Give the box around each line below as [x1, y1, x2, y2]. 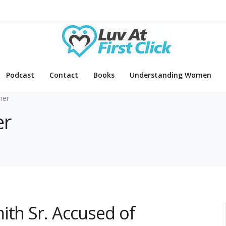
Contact [49, 70, 78, 80]
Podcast [6, 70, 34, 80]
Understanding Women [130, 70, 211, 80]
